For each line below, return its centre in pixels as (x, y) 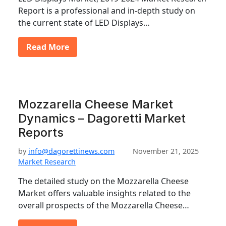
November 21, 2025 (166, 151)
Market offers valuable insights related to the (104, 193)
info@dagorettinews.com (71, 151)
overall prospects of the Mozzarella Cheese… (104, 205)
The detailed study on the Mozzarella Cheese (103, 181)
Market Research (47, 162)
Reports (41, 132)
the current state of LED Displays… (84, 23)
